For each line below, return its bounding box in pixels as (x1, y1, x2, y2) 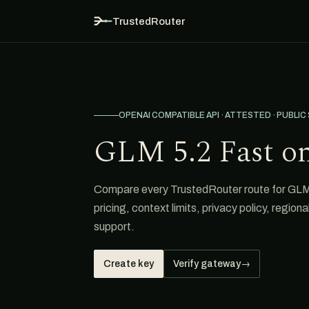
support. (94, 221, 134, 232)
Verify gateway (173, 259, 241, 269)
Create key (103, 259, 154, 269)
